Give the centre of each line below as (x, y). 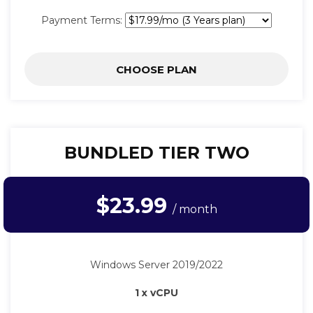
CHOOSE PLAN (156, 70)
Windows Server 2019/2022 (156, 265)
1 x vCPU (156, 293)
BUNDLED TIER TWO (156, 153)
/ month (195, 210)
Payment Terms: (83, 21)
